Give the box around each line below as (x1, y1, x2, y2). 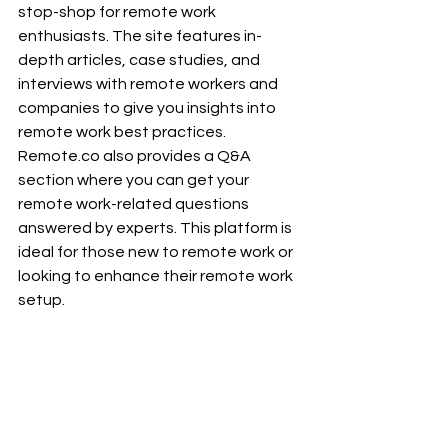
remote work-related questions (18, 195, 252, 212)
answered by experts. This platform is (18, 219, 295, 236)
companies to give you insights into (18, 99, 279, 116)
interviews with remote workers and (18, 75, 281, 92)
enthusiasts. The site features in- (18, 27, 262, 44)
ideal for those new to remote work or (18, 243, 296, 260)
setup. (18, 291, 65, 308)
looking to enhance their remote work (18, 267, 296, 284)
